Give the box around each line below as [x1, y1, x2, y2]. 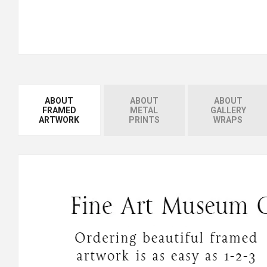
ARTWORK [39, 114, 80, 125]
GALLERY [210, 105, 246, 115]
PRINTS [128, 114, 160, 125]
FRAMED [42, 105, 76, 115]
